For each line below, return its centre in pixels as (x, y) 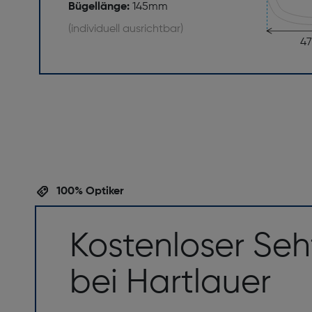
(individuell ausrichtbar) (126, 30)
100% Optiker (89, 191)
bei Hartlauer (170, 283)
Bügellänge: (100, 7)
